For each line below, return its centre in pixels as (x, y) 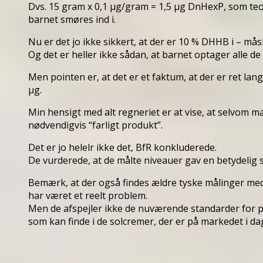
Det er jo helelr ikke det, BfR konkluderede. (122, 147)
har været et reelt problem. (88, 195)
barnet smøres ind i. (72, 19)
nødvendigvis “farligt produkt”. (95, 125)
